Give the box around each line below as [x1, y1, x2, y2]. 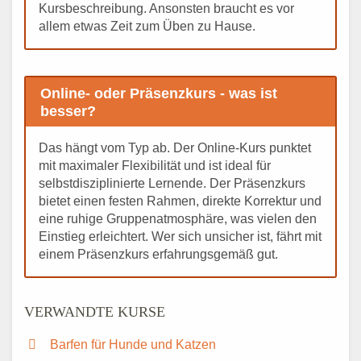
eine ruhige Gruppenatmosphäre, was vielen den [39, 212, 317, 226]
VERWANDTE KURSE [24, 304, 165, 321]
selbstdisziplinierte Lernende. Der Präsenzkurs [39, 176, 305, 191]
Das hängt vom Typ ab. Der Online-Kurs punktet [39, 141, 311, 156]
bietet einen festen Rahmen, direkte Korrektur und [39, 194, 322, 209]
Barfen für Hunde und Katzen [50, 338, 216, 352]
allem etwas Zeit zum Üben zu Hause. [39, 19, 255, 33]
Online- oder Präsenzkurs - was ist [39, 85, 277, 102]
